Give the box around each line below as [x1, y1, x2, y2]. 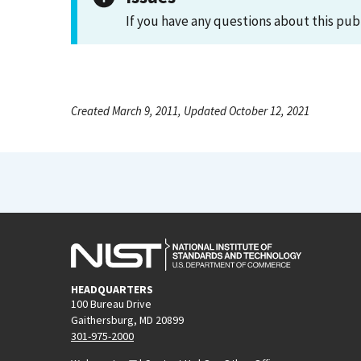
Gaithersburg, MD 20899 [71, 312, 184, 327]
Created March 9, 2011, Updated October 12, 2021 [71, 103, 309, 118]
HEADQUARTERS [71, 281, 153, 297]
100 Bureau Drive [71, 296, 151, 311]
